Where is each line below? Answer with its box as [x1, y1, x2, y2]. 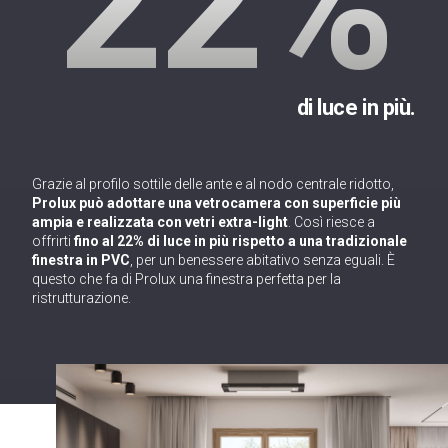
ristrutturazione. [32, 290, 131, 306]
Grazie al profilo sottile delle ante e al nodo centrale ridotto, [32, 176, 394, 192]
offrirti [32, 233, 74, 249]
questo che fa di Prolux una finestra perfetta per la [32, 271, 341, 287]
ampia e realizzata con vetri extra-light [32, 214, 288, 230]
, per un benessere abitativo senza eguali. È [130, 252, 395, 268]
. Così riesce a [288, 214, 375, 230]
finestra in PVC [32, 252, 130, 268]
